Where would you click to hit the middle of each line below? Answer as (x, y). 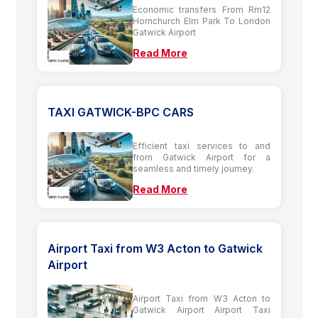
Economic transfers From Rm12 (202, 9)
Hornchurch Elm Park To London (202, 21)
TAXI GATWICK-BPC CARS (121, 112)
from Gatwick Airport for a (202, 157)
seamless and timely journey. (194, 168)
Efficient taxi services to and (202, 146)
